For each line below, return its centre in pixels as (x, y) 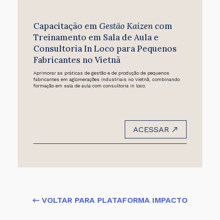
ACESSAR (152, 129)
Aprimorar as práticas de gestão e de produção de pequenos (101, 73)
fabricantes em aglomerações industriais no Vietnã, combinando (106, 80)
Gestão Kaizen (126, 26)
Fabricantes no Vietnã (77, 60)
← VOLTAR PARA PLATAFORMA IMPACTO (110, 200)
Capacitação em (66, 26)
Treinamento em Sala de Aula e (96, 37)
